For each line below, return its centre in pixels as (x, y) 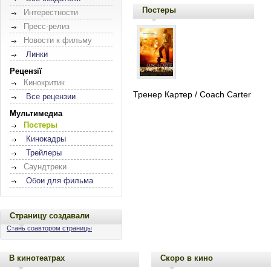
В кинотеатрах (37, 258)
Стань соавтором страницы (49, 228)
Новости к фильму (58, 40)
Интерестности (51, 12)
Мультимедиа (36, 113)
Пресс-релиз (47, 26)
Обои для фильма (60, 181)
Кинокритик (44, 83)
